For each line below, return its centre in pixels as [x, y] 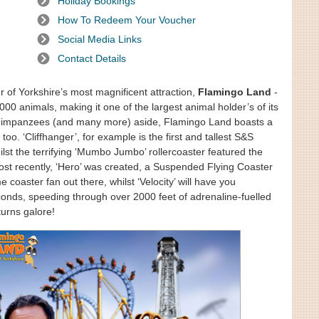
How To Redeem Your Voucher [127, 20]
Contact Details [92, 58]
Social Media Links [100, 39]
